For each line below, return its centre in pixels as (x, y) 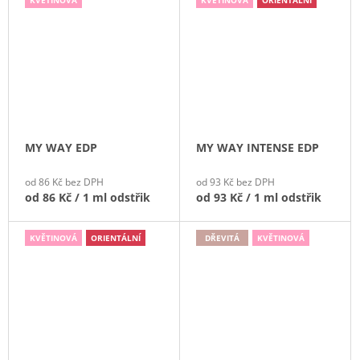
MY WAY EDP (61, 147)
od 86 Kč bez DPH (64, 182)
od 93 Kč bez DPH (235, 182)
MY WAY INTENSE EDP (258, 147)
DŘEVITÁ (222, 238)
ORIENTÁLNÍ (116, 238)
